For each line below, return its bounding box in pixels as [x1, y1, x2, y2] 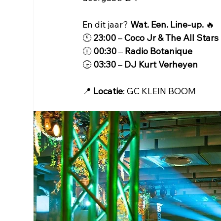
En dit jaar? [82, 19, 131, 30]
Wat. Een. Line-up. [130, 19, 204, 30]
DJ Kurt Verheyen [124, 59, 198, 70]
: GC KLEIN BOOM [123, 85, 196, 97]
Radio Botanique [125, 45, 193, 57]
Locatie [93, 85, 123, 97]
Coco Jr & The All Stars [124, 32, 219, 43]
